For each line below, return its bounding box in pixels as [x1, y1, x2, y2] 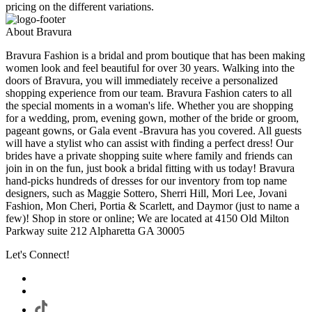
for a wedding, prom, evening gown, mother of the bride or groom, [6, 112, 299, 125]
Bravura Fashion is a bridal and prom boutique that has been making [6, 49, 305, 62]
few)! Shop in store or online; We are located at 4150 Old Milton [6, 212, 289, 225]
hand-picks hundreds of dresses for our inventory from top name [6, 175, 287, 187]
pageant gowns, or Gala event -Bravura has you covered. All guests [6, 125, 302, 137]
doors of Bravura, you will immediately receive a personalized [6, 75, 278, 87]
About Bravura [6, 26, 72, 38]
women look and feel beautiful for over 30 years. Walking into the [6, 62, 295, 75]
